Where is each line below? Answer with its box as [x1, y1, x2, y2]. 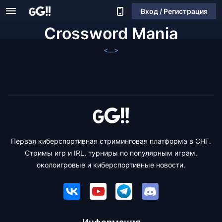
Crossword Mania [44, 24, 178, 43]
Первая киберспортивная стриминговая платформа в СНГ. [11, 137, 211, 145]
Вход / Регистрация [140, 6, 208, 15]
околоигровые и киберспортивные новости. [37, 161, 185, 169]
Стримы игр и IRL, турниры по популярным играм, [25, 149, 197, 157]
